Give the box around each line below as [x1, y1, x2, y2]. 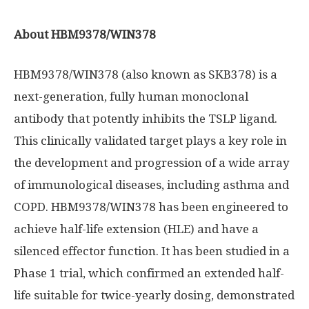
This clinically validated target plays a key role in [14, 134, 287, 148]
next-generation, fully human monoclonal [14, 90, 248, 103]
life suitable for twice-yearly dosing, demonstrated [14, 288, 295, 302]
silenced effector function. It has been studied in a [14, 244, 290, 258]
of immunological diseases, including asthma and [14, 178, 289, 192]
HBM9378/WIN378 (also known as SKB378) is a [14, 68, 277, 81]
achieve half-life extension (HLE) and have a [14, 222, 259, 236]
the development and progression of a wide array [14, 156, 290, 170]
